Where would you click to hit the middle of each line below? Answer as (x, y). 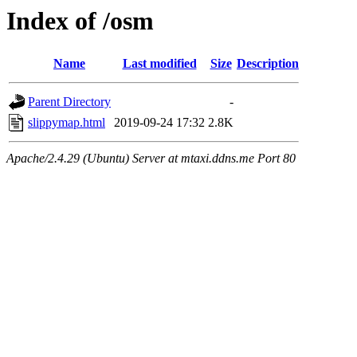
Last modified (159, 64)
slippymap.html (67, 123)
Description (268, 64)
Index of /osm (80, 21)
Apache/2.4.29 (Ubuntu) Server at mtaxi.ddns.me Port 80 (151, 159)
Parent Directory (69, 102)
